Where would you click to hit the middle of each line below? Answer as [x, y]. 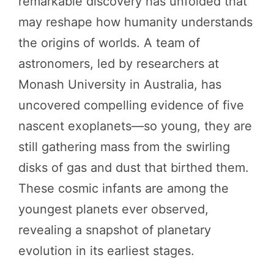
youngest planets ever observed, [113, 209]
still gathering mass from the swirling [124, 146]
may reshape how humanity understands [135, 22]
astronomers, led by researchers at [119, 63]
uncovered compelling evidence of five [131, 105]
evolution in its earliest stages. [106, 250]
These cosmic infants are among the [124, 188]
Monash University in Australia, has [120, 84]
